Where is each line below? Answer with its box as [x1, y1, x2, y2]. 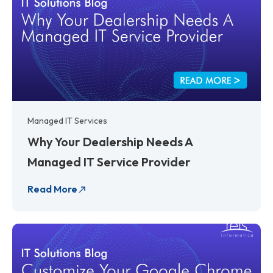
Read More [27, 182, 77, 195]
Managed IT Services [27, 115, 107, 126]
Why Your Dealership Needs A [27, 133, 193, 149]
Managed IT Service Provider [27, 154, 191, 169]
